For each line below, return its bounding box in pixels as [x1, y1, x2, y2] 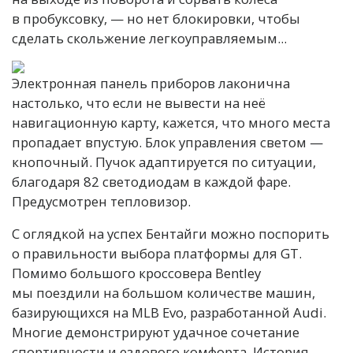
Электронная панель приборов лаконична [12, 73, 290, 92]
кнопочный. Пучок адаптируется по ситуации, [12, 152, 316, 171]
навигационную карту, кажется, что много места [12, 113, 330, 132]
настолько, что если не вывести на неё [12, 93, 266, 112]
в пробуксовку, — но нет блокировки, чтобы [12, 9, 300, 28]
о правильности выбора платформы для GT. [12, 243, 302, 262]
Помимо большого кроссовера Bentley [12, 263, 261, 282]
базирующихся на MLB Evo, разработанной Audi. [12, 303, 326, 321]
